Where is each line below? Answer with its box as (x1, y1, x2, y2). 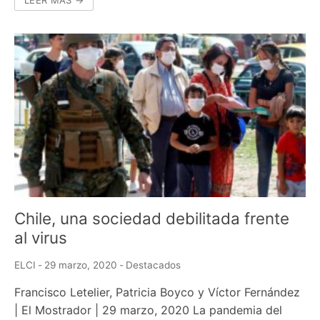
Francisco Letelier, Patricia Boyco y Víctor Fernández (14, 285, 300, 300)
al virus (14, 228, 67, 248)
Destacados (126, 259, 181, 271)
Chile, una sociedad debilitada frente (14, 209, 289, 229)
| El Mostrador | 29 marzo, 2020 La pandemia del (14, 303, 282, 318)
